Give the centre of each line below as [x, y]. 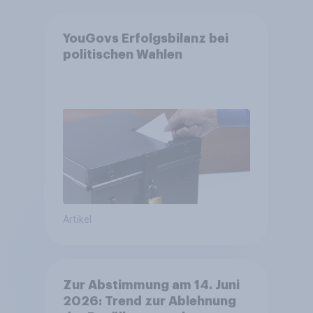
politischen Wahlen [122, 54]
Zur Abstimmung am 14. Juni [151, 285]
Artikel [77, 220]
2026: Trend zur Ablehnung [149, 301]
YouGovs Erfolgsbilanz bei [145, 38]
